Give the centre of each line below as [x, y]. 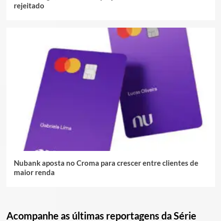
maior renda [34, 172]
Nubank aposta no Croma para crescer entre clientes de [106, 163]
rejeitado [29, 6]
